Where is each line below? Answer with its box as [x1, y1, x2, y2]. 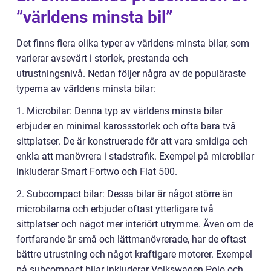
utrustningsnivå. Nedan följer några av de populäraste [16, 68, 246, 80]
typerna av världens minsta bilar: [16, 83, 155, 95]
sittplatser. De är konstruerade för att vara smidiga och [16, 135, 248, 148]
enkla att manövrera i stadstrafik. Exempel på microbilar [16, 151, 254, 163]
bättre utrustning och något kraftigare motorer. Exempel [16, 249, 252, 261]
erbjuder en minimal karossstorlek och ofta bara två [16, 120, 236, 132]
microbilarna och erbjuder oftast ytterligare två [16, 203, 214, 215]
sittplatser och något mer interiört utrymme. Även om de [16, 218, 253, 230]
